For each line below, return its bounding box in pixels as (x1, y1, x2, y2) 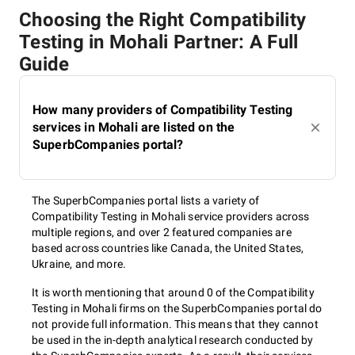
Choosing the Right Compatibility (19, 9, 306, 31)
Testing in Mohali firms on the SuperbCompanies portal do (32, 302, 323, 315)
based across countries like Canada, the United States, (32, 242, 304, 254)
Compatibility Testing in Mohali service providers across (32, 210, 310, 223)
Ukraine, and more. (32, 258, 127, 270)
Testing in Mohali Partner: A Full (19, 31, 299, 53)
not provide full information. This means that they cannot (32, 318, 319, 330)
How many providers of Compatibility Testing (32, 102, 293, 117)
